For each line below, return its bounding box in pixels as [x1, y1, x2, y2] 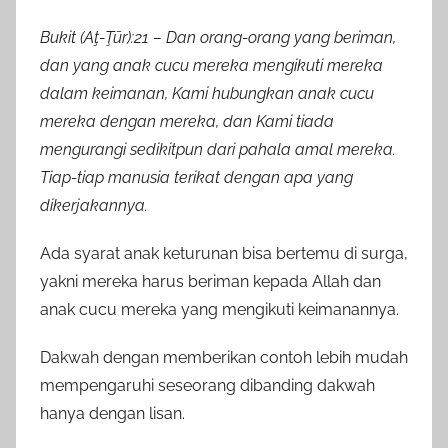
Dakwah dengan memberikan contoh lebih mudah [40, 347, 408, 367]
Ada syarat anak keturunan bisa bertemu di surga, [40, 243, 408, 263]
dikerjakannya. [40, 195, 148, 215]
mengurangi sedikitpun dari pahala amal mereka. [40, 139, 396, 159]
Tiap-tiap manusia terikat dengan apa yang [40, 167, 353, 187]
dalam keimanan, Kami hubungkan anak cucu [40, 83, 374, 103]
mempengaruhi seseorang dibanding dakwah [40, 375, 375, 395]
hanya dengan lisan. [40, 403, 185, 423]
